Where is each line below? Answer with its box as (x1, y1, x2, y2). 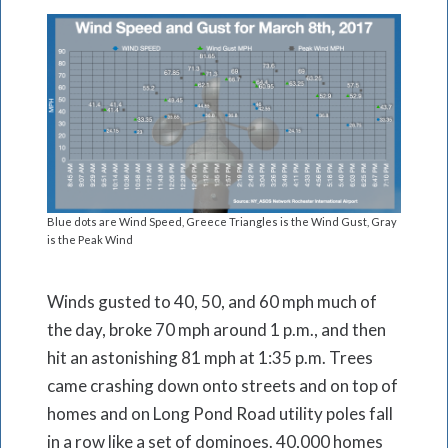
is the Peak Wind (47, 233, 133, 247)
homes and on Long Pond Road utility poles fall (47, 403, 393, 425)
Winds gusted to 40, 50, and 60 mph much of (47, 291, 377, 313)
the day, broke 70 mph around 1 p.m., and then (47, 319, 386, 341)
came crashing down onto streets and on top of (47, 375, 398, 397)
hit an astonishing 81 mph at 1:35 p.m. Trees (47, 347, 373, 369)
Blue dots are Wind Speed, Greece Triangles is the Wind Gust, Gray (47, 215, 397, 229)
